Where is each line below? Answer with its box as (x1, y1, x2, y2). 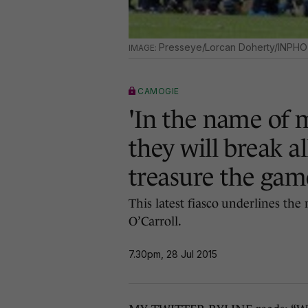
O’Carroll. (129, 214, 181, 228)
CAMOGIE (137, 86, 179, 96)
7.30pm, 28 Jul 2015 (129, 247, 217, 260)
